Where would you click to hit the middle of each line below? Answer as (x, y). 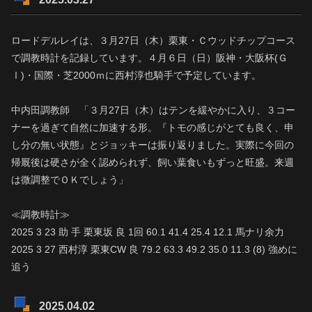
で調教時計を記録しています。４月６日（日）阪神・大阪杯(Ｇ (149, 57)
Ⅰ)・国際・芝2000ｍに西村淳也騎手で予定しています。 (136, 75)
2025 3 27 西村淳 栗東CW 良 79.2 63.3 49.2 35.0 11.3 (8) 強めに (154, 250)
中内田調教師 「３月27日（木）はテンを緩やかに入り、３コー (153, 110)
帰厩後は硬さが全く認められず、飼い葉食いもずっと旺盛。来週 (153, 162)
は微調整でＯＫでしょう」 (70, 179)
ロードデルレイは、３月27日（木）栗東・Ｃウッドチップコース (153, 40)
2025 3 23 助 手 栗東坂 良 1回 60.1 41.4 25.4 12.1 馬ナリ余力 (148, 232)
